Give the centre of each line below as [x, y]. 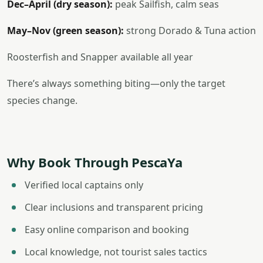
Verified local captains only [84, 185]
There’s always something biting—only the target [116, 83]
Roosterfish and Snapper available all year [100, 57]
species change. [42, 100]
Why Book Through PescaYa [95, 162]
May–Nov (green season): [65, 31]
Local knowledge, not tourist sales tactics [116, 252]
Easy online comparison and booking [107, 230]
